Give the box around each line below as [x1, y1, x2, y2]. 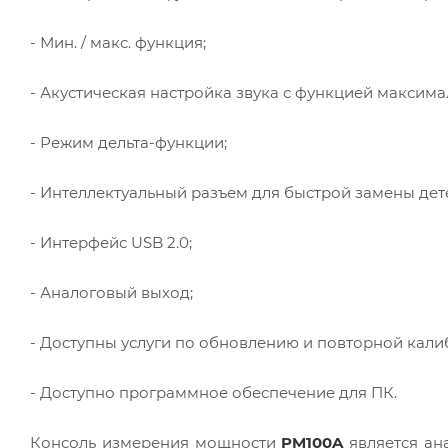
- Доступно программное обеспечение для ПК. [30, 382, 397, 402]
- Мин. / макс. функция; [30, 32, 206, 52]
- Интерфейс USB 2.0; [30, 232, 192, 252]
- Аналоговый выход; [30, 282, 193, 302]
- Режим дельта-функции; [30, 132, 227, 152]
